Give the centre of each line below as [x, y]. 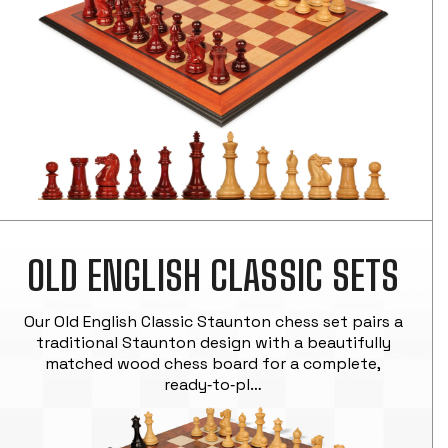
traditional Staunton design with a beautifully [213, 343]
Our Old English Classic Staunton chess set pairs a [213, 322]
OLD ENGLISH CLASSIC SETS [213, 276]
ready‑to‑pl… [213, 385]
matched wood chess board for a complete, [213, 364]
